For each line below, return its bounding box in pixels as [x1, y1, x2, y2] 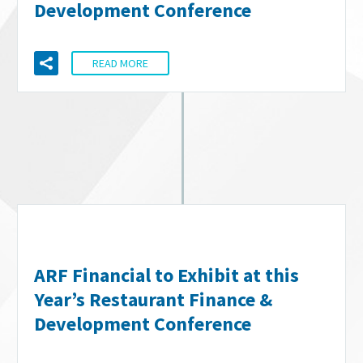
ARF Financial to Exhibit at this [34, 263, 299, 288]
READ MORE [92, 56, 148, 71]
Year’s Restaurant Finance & [34, 287, 272, 313]
